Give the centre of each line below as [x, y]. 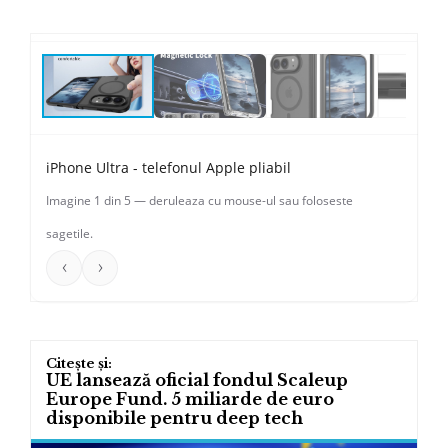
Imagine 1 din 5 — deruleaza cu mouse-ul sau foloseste [199, 201]
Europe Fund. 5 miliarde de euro [190, 399]
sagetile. [69, 234]
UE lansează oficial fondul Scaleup [197, 380]
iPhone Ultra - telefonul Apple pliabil [168, 168]
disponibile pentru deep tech [174, 418]
